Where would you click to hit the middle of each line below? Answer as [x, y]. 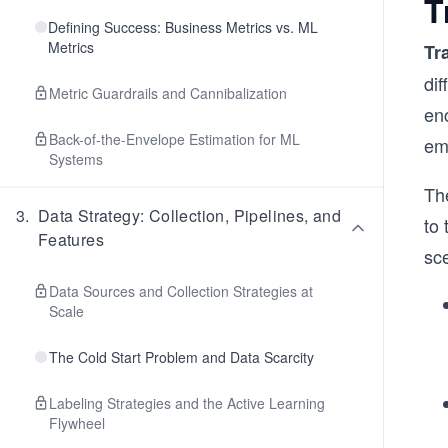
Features [71, 239]
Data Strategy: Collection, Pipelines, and [189, 215]
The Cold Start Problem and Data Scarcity [181, 357]
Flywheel [77, 423]
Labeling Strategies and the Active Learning [187, 403]
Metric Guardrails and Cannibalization [168, 93]
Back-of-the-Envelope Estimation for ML [174, 139]
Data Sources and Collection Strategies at [181, 291]
